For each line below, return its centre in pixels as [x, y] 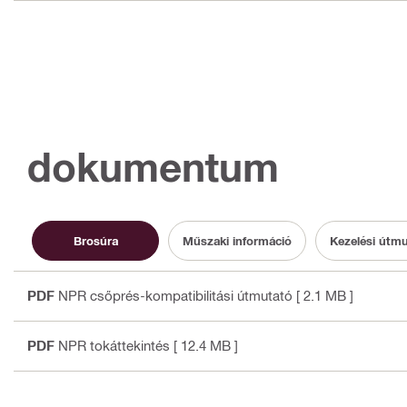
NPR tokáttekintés [114, 346]
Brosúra [95, 240]
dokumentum [153, 167]
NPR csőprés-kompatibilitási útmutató [175, 296]
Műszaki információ [237, 240]
